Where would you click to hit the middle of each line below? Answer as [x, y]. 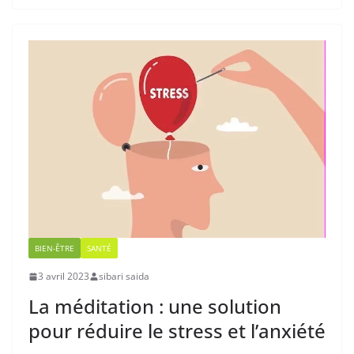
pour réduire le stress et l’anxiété [177, 331]
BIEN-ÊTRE [55, 249]
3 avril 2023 [64, 277]
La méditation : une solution [155, 307]
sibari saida [124, 277]
